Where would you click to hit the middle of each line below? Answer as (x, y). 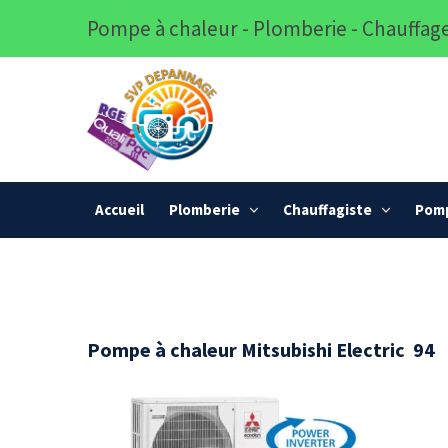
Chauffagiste (327, 210)
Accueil (119, 210)
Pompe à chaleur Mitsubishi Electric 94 (261, 350)
